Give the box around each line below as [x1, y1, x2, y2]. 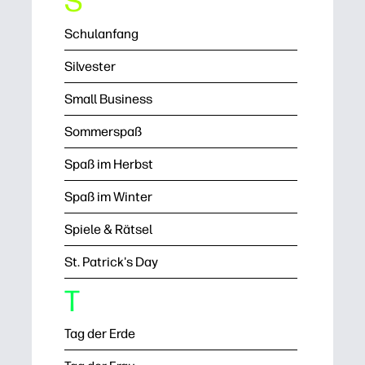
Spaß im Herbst [64, 156, 153, 172]
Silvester [64, 59, 116, 74]
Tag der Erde [64, 326, 135, 341]
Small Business [64, 91, 152, 107]
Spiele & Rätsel [64, 222, 152, 237]
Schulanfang [64, 26, 139, 42]
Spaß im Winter [64, 189, 152, 204]
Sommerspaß [64, 124, 142, 139]
